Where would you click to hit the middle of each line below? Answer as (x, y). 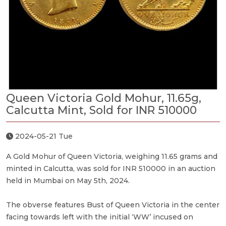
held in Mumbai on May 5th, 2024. (68, 180)
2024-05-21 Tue (43, 136)
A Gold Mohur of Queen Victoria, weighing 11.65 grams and (112, 156)
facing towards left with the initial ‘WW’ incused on (100, 217)
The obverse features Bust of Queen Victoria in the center (113, 205)
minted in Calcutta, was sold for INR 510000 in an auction (111, 168)
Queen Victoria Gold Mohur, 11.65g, (104, 98)
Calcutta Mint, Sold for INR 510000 (101, 110)
